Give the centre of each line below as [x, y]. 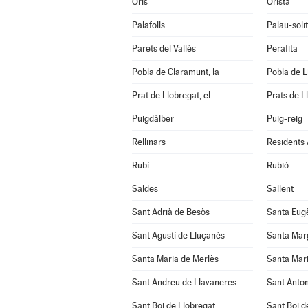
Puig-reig [284, 119]
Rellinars [148, 142]
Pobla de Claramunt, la [175, 72]
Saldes [145, 189]
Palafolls [148, 25]
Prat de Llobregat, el [171, 95]
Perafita [282, 48]
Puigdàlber [153, 119]
